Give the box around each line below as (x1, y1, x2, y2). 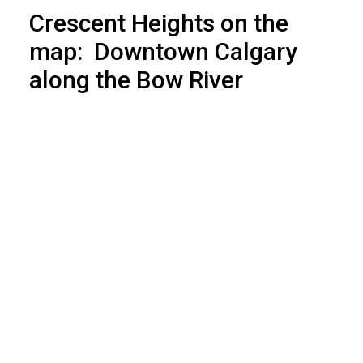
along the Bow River (28, 66, 243, 95)
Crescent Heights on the (28, 9, 288, 38)
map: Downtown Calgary (28, 37, 297, 66)
